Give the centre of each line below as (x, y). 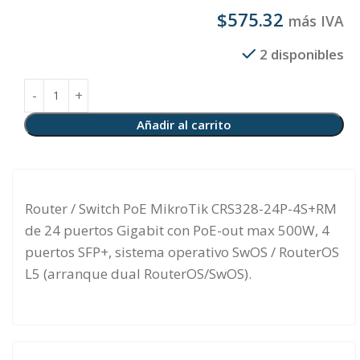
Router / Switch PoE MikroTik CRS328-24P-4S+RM (181, 208)
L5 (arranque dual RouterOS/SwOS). (138, 273)
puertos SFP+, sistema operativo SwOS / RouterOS (182, 252)
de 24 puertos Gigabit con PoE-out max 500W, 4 (177, 230)
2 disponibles (302, 54)
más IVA (316, 20)
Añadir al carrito (184, 124)
